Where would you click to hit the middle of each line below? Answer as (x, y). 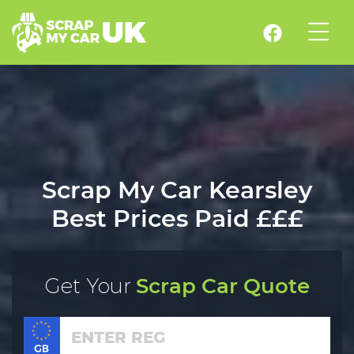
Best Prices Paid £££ (177, 219)
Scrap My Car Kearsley (177, 190)
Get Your (87, 286)
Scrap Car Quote (220, 286)
